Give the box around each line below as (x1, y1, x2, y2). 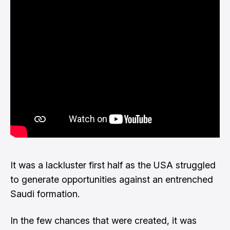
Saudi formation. (10, 188, 80, 199)
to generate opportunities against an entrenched (10, 174, 213, 185)
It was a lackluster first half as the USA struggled (10, 160, 216, 170)
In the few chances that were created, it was (10, 215, 197, 226)
